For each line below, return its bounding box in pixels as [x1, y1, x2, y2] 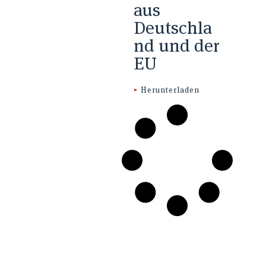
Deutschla [133, 16, 212, 40]
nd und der [133, 34, 220, 58]
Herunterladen [140, 85, 199, 96]
